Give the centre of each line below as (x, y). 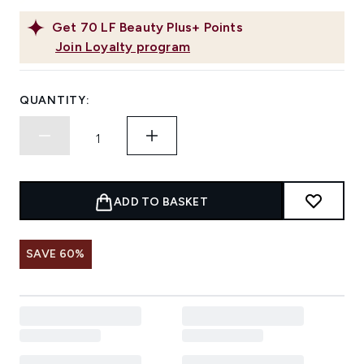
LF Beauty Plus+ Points (172, 28)
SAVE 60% (56, 254)
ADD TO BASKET (161, 202)
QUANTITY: (55, 101)
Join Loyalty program (123, 47)
